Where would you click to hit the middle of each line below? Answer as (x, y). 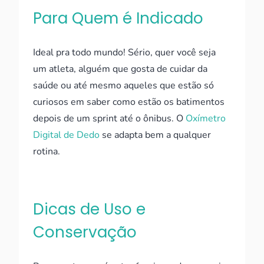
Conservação (85, 232)
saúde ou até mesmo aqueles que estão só (123, 85)
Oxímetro (206, 118)
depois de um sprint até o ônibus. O (109, 118)
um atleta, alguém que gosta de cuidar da (120, 69)
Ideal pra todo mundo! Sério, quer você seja (124, 52)
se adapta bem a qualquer (155, 135)
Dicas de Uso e (89, 209)
